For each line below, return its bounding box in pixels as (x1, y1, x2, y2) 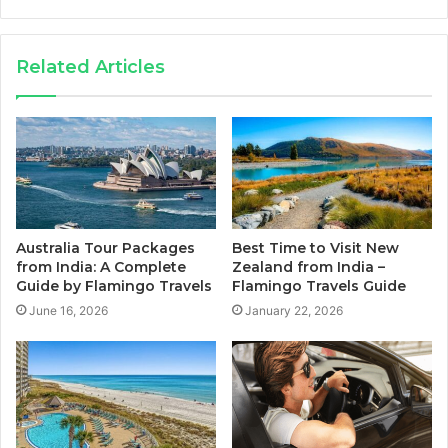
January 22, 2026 (245, 303, 343, 319)
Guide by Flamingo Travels (16, 277, 212, 296)
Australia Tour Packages (16, 239, 195, 258)
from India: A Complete (16, 258, 186, 277)
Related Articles (16, 55, 165, 78)
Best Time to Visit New (232, 239, 399, 258)
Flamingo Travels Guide (232, 277, 406, 296)
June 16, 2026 (29, 303, 108, 319)
